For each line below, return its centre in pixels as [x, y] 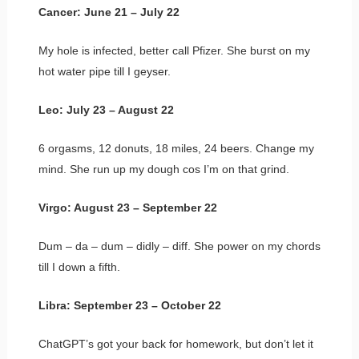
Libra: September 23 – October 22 [129, 305]
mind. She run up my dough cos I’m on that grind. [163, 169]
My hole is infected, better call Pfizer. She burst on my [174, 50]
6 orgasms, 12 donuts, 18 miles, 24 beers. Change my [176, 148]
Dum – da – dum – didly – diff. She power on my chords [179, 246]
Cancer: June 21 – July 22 [109, 12]
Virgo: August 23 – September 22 [127, 207]
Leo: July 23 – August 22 [106, 109]
